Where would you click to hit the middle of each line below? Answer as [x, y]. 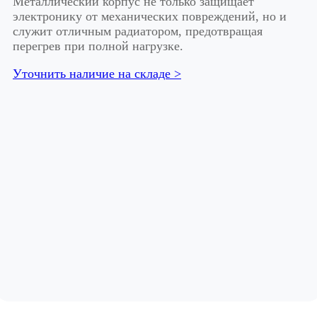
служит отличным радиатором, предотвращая [138, 31]
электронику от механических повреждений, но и [150, 16]
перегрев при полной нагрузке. [98, 46]
